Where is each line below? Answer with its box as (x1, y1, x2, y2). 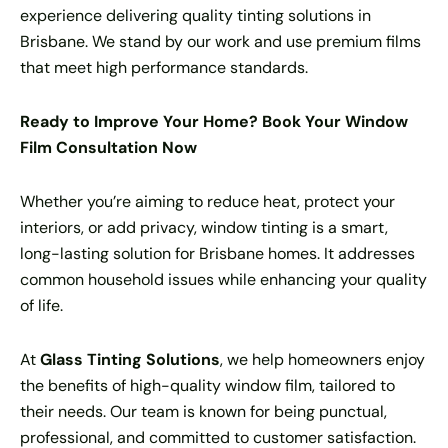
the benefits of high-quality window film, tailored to (20, 375, 395, 396)
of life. (20, 295, 63, 316)
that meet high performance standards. (20, 57, 308, 78)
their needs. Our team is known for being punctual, (20, 401, 387, 422)
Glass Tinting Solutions (40, 349, 220, 370)
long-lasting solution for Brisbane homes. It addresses (20, 243, 415, 264)
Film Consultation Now (20, 137, 197, 158)
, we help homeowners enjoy (220, 349, 425, 370)
